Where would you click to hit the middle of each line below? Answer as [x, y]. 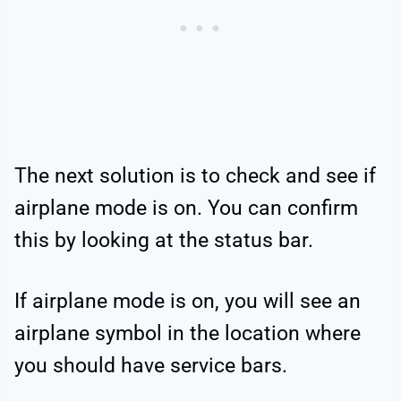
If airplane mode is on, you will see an [188, 302]
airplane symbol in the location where [188, 334]
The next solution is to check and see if [195, 176]
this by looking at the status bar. [164, 241]
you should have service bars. [151, 366]
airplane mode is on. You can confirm [186, 209]
